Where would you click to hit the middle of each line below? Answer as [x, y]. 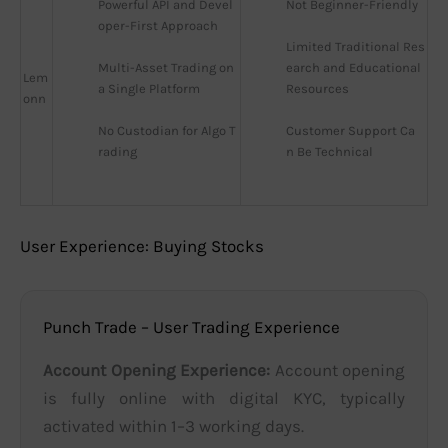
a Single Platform [149, 89]
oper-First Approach [158, 26]
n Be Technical [329, 152]
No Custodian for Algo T [166, 131]
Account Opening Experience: [156, 369]
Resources [317, 89]
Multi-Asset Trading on [166, 68]
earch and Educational [353, 68]
